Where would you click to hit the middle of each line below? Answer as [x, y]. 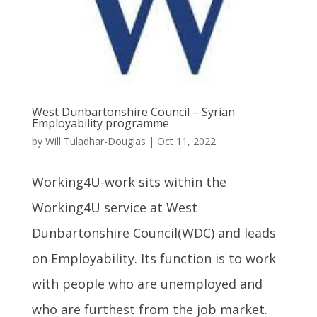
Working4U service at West [114, 207]
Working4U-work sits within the [129, 181]
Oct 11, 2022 [186, 141]
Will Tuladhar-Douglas [95, 141]
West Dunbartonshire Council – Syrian [133, 111]
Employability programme [100, 123]
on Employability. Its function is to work [154, 258]
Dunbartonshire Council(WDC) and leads [154, 232]
